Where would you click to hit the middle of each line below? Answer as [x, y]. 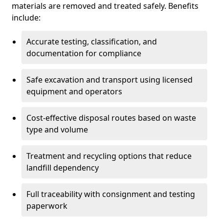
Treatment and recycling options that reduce [109, 156]
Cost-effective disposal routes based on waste [111, 118]
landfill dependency [63, 168]
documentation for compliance [84, 53]
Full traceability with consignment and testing [111, 194]
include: [26, 18]
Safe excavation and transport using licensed [109, 80]
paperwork [47, 206]
